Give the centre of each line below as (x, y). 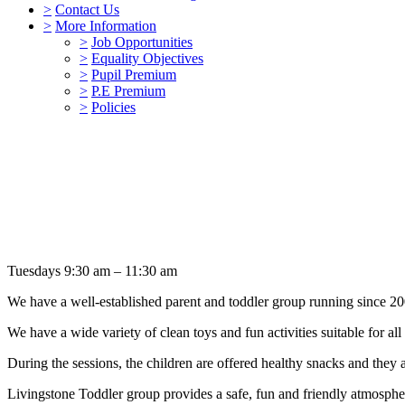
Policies (113, 107)
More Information (106, 25)
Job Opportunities (142, 42)
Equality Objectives (147, 58)
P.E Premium (128, 90)
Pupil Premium (134, 74)
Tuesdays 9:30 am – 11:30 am (92, 270)
